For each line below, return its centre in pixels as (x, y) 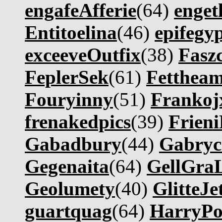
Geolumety (70, 189)
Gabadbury (73, 144)
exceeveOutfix (83, 55)
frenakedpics (78, 122)
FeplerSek (67, 77)
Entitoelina (71, 32)
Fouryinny (69, 99)
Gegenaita (67, 166)
